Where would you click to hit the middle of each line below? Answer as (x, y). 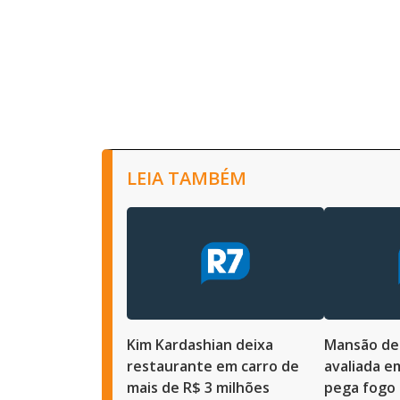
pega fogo (360, 387)
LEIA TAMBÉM (187, 178)
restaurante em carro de (213, 366)
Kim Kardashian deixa (200, 344)
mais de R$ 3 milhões (200, 387)
